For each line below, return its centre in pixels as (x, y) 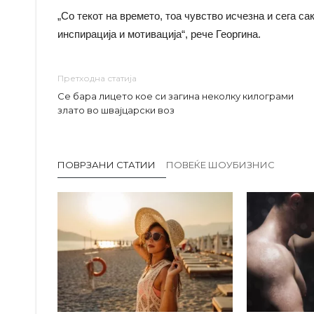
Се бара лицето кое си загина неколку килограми (176, 96)
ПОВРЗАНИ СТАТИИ (107, 164)
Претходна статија (97, 78)
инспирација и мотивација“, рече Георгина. (159, 34)
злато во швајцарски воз (116, 110)
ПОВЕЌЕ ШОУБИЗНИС (220, 164)
